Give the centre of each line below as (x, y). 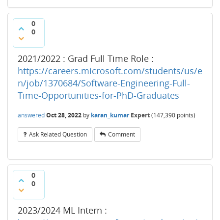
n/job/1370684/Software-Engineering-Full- (104, 83)
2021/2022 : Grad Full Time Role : (86, 58)
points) (185, 115)
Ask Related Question (58, 134)
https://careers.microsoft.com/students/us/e (110, 71)
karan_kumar (110, 115)
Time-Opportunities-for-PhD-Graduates (98, 95)
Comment (122, 134)
